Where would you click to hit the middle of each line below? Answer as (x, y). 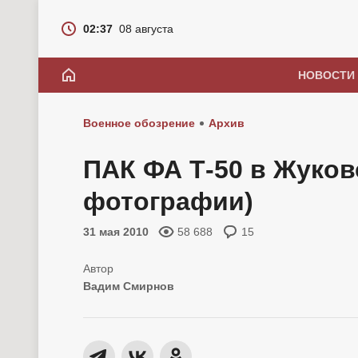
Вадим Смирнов (129, 286)
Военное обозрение (139, 123)
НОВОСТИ (326, 75)
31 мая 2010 (116, 232)
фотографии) (168, 201)
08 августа (146, 29)
